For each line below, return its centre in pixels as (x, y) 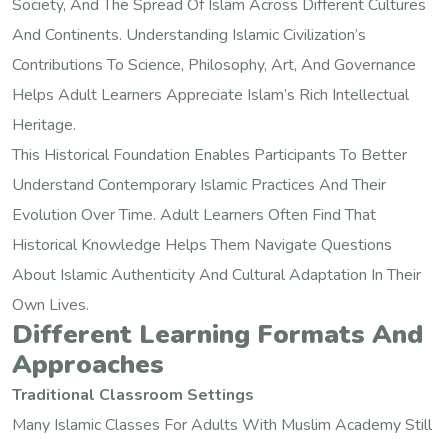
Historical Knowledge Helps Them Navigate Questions (202, 244)
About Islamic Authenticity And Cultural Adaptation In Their (216, 274)
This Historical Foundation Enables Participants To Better (209, 154)
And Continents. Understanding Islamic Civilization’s (189, 34)
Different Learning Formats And (217, 334)
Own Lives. (50, 304)
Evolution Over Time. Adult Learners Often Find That (194, 214)
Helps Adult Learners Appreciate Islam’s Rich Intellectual (210, 94)
